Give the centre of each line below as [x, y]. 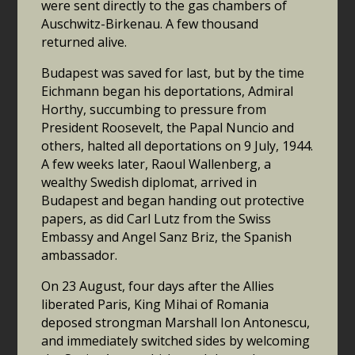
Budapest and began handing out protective [173, 201]
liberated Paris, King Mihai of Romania [155, 305]
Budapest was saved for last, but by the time [173, 73]
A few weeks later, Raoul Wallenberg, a [157, 164]
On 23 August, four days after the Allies [158, 286]
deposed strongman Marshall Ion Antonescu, [176, 323]
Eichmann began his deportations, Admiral [168, 92]
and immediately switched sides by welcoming [176, 341]
